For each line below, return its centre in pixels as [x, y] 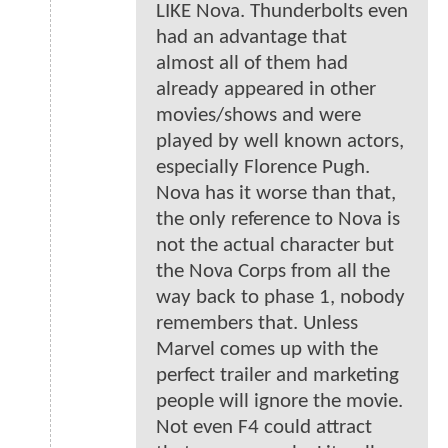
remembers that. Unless [257, 324]
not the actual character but [275, 246]
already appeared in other [266, 90]
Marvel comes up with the [267, 350]
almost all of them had [252, 64]
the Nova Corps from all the [273, 272]
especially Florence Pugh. [263, 168]
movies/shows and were [258, 116]
